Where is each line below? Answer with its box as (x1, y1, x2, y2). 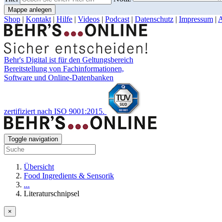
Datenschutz (135, 15, 173, 24)
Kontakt (26, 15, 51, 24)
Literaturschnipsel (24, 189, 79, 198)
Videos (78, 15, 100, 24)
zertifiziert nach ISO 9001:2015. (4, 107, 105, 116)
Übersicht (24, 163, 54, 171)
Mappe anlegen (8, 6, 52, 14)
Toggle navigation (8, 135, 58, 143)
